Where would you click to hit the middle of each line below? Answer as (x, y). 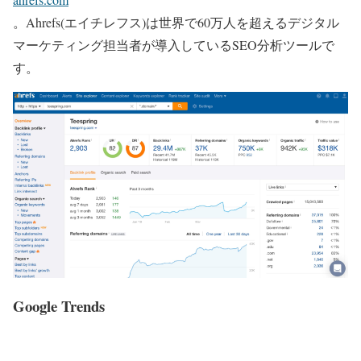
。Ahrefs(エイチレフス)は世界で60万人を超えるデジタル (176, 22)
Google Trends (59, 305)
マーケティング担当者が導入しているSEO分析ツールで (174, 44)
